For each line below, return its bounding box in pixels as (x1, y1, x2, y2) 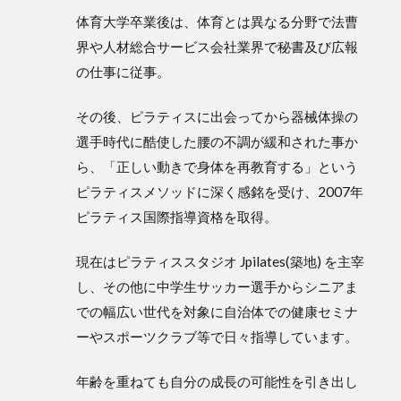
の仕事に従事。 (76, 64, 170, 81)
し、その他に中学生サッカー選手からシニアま (76, 278, 358, 295)
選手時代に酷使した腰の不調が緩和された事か (76, 133, 358, 150)
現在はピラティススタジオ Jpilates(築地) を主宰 (76, 253, 364, 270)
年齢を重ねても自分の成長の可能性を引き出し (76, 373, 358, 390)
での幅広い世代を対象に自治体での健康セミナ (76, 303, 358, 320)
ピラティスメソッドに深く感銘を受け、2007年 (76, 183, 363, 200)
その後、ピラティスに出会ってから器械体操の (76, 108, 358, 125)
